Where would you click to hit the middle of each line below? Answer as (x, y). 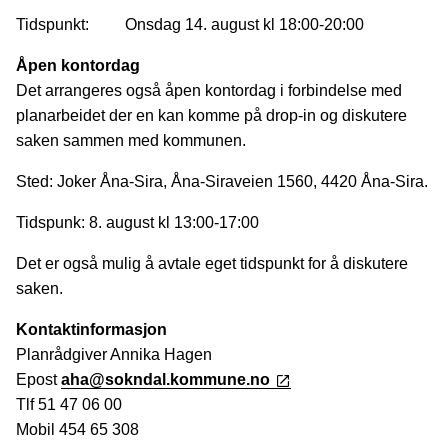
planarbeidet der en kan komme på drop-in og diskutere (211, 116)
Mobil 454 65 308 (77, 430)
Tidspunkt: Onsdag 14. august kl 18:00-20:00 (190, 25)
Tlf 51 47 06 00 (69, 405)
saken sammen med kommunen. (131, 141)
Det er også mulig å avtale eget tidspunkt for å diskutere (212, 264)
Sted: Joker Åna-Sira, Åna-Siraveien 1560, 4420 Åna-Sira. (224, 182)
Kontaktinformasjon (91, 330)
